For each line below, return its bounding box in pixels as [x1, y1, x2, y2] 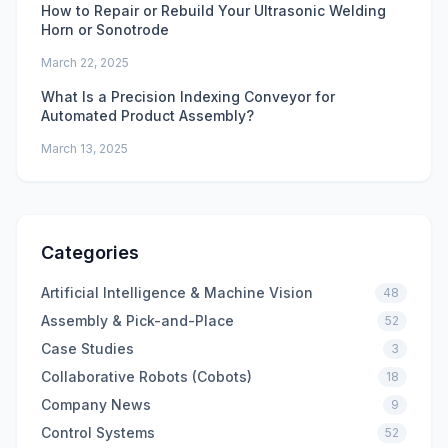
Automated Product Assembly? [41, 107, 254, 124]
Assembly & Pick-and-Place [41, 312, 234, 329]
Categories [41, 242, 139, 263]
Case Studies [41, 340, 134, 357]
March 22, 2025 [41, 55, 129, 70]
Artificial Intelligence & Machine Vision [41, 284, 313, 301]
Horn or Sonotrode [41, 21, 169, 38]
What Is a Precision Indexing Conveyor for [41, 88, 335, 105]
